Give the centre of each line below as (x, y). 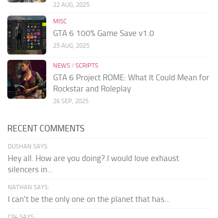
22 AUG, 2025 (71, 5)
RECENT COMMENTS (46, 129)
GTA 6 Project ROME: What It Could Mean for (131, 78)
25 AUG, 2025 (71, 46)
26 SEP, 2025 (71, 101)
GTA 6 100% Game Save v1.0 (104, 33)
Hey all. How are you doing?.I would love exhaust (93, 158)
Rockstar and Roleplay (92, 89)
